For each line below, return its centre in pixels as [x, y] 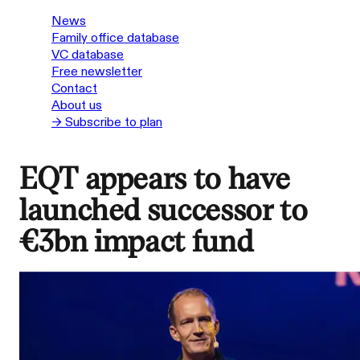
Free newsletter [97, 72]
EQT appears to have [155, 179]
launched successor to [164, 211]
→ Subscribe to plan [107, 123]
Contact [74, 89]
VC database [88, 55]
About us [77, 106]
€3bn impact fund [136, 242]
